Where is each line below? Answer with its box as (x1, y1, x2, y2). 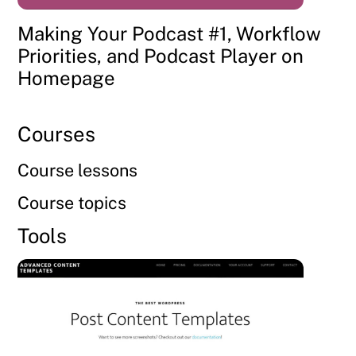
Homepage (17, 66, 116, 89)
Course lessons (17, 160, 138, 181)
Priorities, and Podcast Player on (17, 44, 304, 67)
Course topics (17, 192, 127, 213)
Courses (17, 122, 96, 147)
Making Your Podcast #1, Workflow (17, 21, 322, 44)
